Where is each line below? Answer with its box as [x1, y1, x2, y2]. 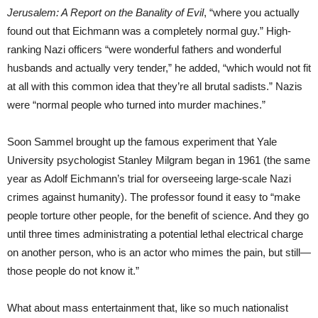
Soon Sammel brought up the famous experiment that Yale [7, 135, 277, 148]
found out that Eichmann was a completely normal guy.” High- [7, 24, 291, 37]
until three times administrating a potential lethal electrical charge [7, 227, 303, 240]
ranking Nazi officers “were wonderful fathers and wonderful [7, 43, 281, 55]
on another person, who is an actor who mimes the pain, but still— [7, 246, 311, 258]
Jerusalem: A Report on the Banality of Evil [7, 6, 204, 18]
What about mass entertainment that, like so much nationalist [7, 301, 288, 314]
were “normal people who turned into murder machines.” [7, 98, 265, 111]
